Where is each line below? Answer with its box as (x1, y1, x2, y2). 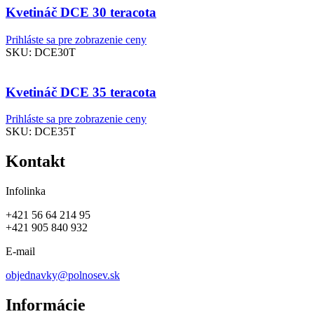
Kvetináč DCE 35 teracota (6, 84, 156, 100)
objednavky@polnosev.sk (6, 269, 120, 282)
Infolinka (6, 185, 46, 198)
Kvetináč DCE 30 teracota (6, 5, 156, 20)
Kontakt (6, 152, 65, 171)
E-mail (6, 245, 35, 258)
